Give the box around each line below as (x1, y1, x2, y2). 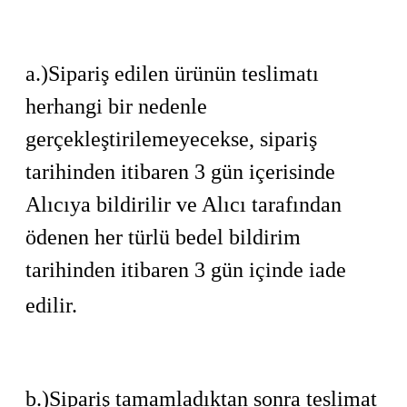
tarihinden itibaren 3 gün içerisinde (25, 160, 335, 184)
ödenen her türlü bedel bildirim (25, 225, 301, 249)
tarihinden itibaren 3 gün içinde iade (25, 258, 346, 282)
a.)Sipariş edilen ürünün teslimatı (25, 62, 319, 85)
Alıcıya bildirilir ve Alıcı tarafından (25, 193, 342, 216)
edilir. (25, 293, 77, 317)
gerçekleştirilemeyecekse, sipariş (25, 127, 317, 151)
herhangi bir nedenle (25, 94, 207, 118)
